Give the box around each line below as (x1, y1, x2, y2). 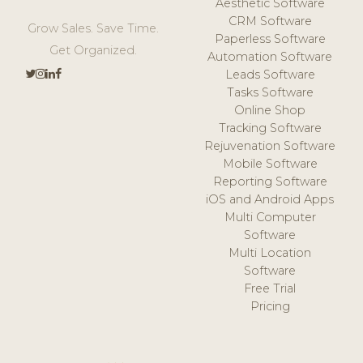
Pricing (250, 298, 290, 314)
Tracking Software (218, 120, 322, 135)
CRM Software (228, 13, 312, 28)
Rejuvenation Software (204, 138, 336, 153)
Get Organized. (49, 43, 137, 58)
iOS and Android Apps (206, 191, 335, 207)
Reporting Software (212, 173, 327, 189)
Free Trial (244, 280, 297, 296)
